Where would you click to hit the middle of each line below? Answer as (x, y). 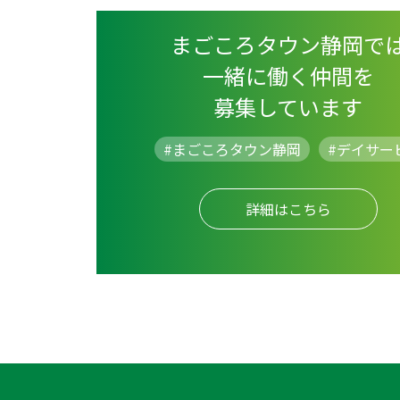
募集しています (288, 107)
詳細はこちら (288, 209)
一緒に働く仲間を (288, 76)
